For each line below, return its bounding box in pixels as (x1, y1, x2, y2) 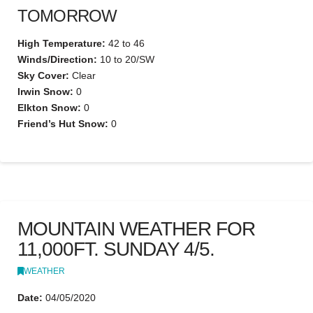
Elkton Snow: (17, 101, 81, 113)
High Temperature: (17, 37, 105, 49)
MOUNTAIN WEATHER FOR (17, 218, 256, 240)
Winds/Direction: (17, 53, 97, 65)
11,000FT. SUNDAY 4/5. (17, 238, 215, 261)
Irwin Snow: (17, 85, 73, 97)
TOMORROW (17, 6, 117, 25)
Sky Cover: (17, 69, 69, 81)
